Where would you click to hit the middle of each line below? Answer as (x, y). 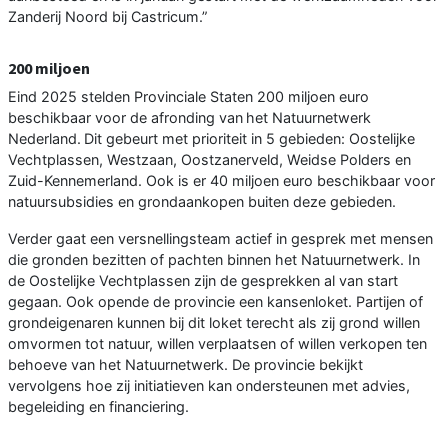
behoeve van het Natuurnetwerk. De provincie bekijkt (185, 365)
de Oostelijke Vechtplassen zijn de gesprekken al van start (203, 281)
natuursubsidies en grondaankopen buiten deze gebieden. (202, 202)
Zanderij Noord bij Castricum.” (107, 17)
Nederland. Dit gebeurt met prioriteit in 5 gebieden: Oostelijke (211, 139)
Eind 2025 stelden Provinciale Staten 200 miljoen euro (188, 97)
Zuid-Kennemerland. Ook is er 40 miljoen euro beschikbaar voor (221, 181)
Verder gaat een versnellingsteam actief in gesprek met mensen (220, 239)
